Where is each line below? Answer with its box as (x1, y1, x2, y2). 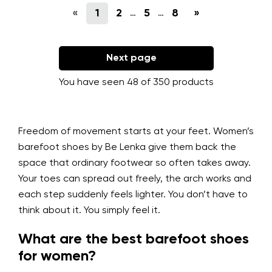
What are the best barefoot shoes (18, 232, 249, 247)
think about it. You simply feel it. (18, 206, 160, 216)
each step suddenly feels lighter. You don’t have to (18, 190, 248, 200)
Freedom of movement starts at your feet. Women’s (18, 127, 254, 137)
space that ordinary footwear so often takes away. (18, 158, 251, 169)
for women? (18, 249, 96, 264)
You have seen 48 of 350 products (58, 78, 214, 88)
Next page (106, 53, 157, 64)
